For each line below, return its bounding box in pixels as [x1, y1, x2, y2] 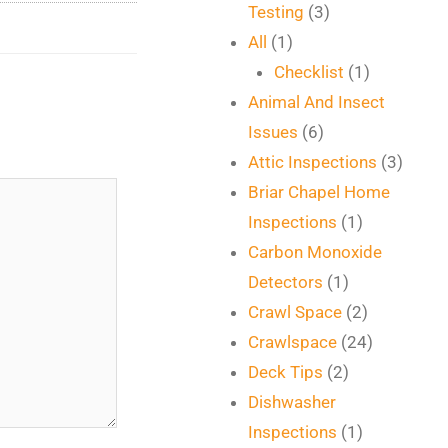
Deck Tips [248, 362, 324, 382]
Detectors [248, 272, 324, 292]
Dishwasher [248, 392, 337, 412]
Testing [248, 2, 305, 22]
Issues [248, 122, 299, 142]
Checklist [273, 62, 344, 82]
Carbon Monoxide [248, 242, 383, 262]
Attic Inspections [248, 152, 378, 172]
